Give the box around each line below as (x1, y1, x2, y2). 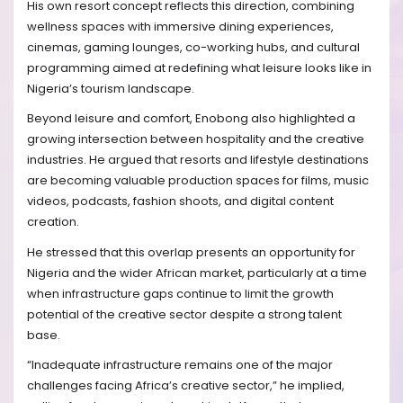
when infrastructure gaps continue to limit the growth (27, 284, 334, 302)
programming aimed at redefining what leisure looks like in (27, 58, 372, 76)
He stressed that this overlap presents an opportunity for (27, 243, 355, 261)
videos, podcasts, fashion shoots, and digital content (27, 193, 334, 210)
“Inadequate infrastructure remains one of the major (27, 355, 333, 373)
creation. (27, 213, 79, 231)
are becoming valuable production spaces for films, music (27, 172, 369, 190)
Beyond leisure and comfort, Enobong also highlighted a (27, 110, 355, 128)
